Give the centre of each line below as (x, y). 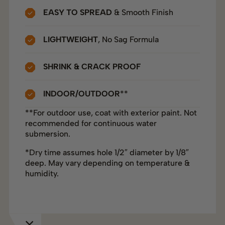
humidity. (42, 174)
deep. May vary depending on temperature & (107, 163)
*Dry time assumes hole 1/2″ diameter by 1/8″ (107, 153)
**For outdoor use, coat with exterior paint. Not (111, 113)
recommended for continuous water (91, 124)
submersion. (47, 134)
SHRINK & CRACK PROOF (92, 67)
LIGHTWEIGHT (70, 40)
